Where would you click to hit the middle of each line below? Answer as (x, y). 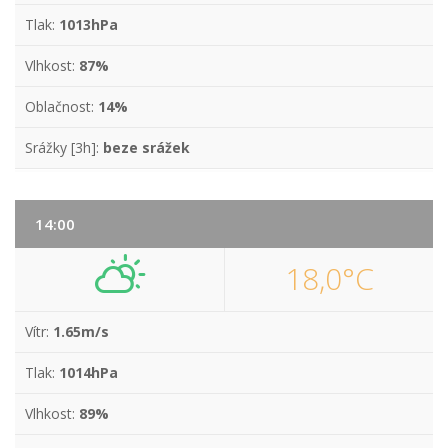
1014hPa (88, 372)
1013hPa (88, 24)
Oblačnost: (61, 106)
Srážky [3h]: (64, 147)
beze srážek (146, 147)
